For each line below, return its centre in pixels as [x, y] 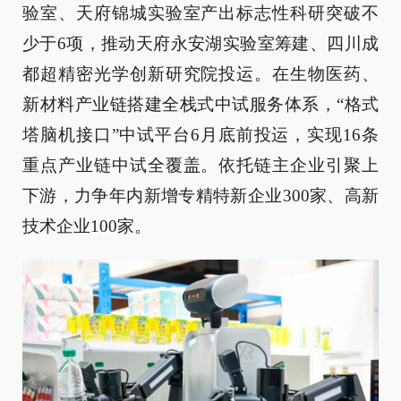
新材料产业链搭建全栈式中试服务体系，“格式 [200, 104]
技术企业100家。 [87, 226]
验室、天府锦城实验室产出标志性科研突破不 [200, 13]
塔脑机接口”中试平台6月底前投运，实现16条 [200, 135]
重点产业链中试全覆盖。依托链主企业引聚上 [200, 165]
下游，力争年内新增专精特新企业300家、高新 [200, 196]
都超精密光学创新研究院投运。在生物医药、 [200, 74]
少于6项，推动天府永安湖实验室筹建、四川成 [200, 43]
